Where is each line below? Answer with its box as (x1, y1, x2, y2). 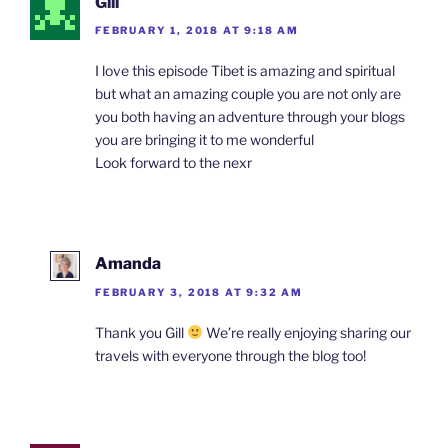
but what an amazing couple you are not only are (95, 85, 401, 103)
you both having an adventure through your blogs (95, 108, 405, 126)
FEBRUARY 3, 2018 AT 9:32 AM (95, 285, 304, 298)
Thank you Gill (95, 323, 187, 341)
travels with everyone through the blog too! (95, 346, 366, 364)
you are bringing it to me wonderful (95, 131, 314, 149)
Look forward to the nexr (95, 154, 252, 172)
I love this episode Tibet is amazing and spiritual (95, 62, 395, 80)
